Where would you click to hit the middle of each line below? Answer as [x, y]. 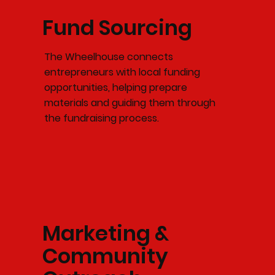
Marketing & [105, 234]
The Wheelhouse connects [108, 56]
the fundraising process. [101, 118]
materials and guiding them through [130, 103]
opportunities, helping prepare [115, 87]
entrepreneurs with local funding [122, 72]
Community [105, 256]
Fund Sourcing [117, 27]
